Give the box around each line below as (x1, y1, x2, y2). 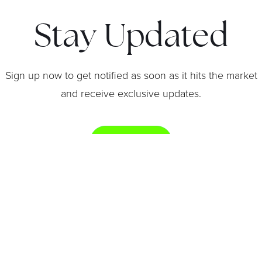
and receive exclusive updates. (61, 85, 201, 100)
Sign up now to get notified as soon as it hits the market (5, 67, 257, 82)
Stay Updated (33, 22, 229, 54)
